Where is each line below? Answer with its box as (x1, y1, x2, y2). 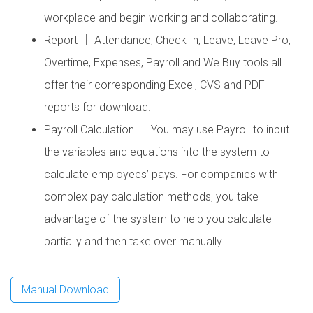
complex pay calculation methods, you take (44, 190, 259, 203)
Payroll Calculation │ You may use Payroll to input (44, 123, 289, 136)
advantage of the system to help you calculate (44, 212, 272, 226)
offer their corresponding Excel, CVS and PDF (44, 78, 265, 92)
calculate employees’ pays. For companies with (44, 168, 278, 181)
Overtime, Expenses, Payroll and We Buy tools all (44, 56, 282, 69)
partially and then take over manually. (44, 235, 224, 248)
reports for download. (44, 101, 151, 114)
